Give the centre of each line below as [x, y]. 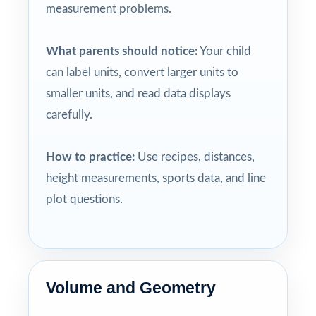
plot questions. [84, 199]
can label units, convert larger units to [142, 72]
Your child [224, 51]
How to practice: [90, 157]
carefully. [69, 114]
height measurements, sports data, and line [156, 178]
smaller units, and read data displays [138, 93]
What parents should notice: [122, 51]
